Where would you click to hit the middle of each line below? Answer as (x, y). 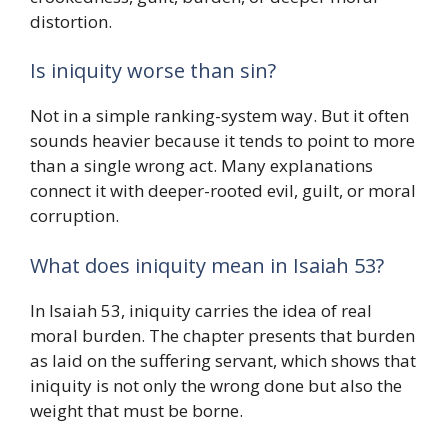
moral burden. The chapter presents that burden (222, 335)
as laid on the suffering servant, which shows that (223, 360)
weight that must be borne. (136, 410)
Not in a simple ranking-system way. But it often (219, 116)
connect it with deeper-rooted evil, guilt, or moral (223, 191)
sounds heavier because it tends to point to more (222, 141)
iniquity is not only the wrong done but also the (216, 385)
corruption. (74, 216)
